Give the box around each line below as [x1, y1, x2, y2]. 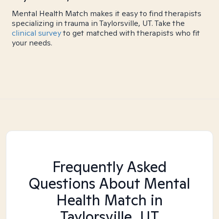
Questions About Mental [29, 174, 190, 193]
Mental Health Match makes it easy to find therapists [12, 8, 201, 19]
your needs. [12, 38, 52, 48]
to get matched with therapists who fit [61, 28, 200, 38]
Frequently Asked [52, 157, 167, 176]
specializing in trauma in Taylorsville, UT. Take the [12, 18, 185, 28]
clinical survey [12, 28, 61, 38]
